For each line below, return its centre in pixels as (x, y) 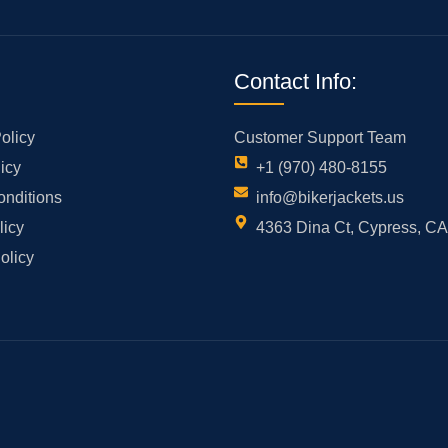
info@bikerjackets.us (330, 198)
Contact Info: (295, 82)
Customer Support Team (319, 138)
